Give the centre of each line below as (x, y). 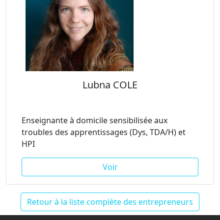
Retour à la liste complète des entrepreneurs (110, 202)
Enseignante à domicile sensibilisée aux (95, 120)
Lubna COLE (110, 85)
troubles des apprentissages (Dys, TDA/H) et (104, 132)
